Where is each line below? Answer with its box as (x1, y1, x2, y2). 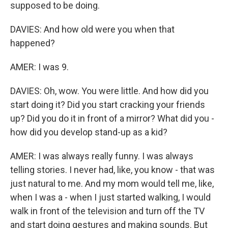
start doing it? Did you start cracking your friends (10, 99, 205, 110)
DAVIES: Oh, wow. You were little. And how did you (10, 85, 209, 96)
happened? (10, 38, 55, 48)
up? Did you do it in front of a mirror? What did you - (10, 113, 214, 124)
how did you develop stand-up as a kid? (10, 127, 167, 137)
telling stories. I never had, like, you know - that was (10, 164, 215, 175)
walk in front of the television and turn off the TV (10, 206, 205, 216)
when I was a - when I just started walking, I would (10, 192, 211, 203)
